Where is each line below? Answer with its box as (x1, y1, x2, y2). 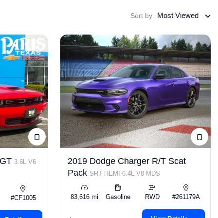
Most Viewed (157, 11, 199, 19)
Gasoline (106, 193, 131, 200)
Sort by (130, 12, 152, 19)
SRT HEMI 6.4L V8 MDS (89, 169, 160, 177)
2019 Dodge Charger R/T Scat (67, 156, 186, 166)
